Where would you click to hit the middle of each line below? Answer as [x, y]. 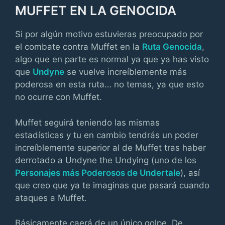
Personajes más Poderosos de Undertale [98, 173]
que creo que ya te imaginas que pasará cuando [112, 185]
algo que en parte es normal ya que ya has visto [112, 59]
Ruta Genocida [172, 47]
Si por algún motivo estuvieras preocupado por [109, 34]
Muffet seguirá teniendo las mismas [87, 122]
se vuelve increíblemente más [126, 72]
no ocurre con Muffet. [59, 97]
